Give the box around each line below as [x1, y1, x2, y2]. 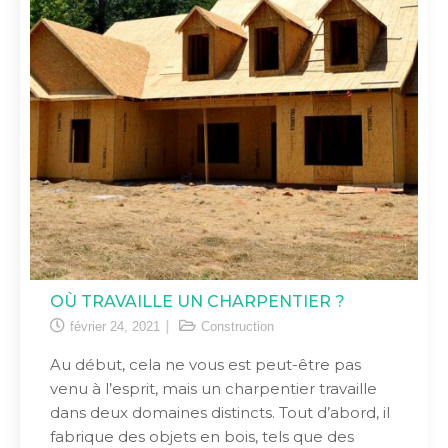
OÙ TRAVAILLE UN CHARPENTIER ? [50, 292, 345, 311]
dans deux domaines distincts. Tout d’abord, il [50, 403, 390, 422]
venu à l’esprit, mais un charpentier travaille [50, 379, 377, 398]
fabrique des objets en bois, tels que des [50, 427, 354, 446]
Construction [201, 319, 274, 334]
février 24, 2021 [70, 319, 160, 334]
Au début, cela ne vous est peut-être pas [50, 355, 361, 374]
